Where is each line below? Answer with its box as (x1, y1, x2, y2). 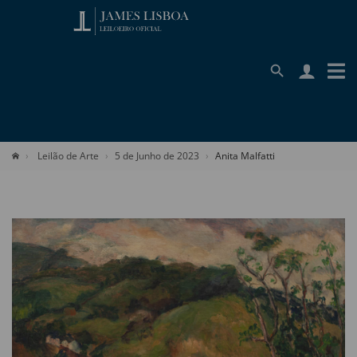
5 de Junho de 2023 (115, 149, 199, 163)
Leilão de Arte (37, 149, 99, 163)
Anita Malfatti (215, 149, 275, 163)
